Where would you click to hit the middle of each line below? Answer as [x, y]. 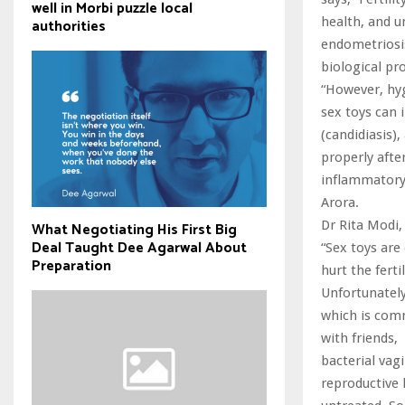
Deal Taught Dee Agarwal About [139, 249]
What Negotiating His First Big [134, 231]
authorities [69, 26]
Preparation [71, 267]
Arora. [340, 203]
